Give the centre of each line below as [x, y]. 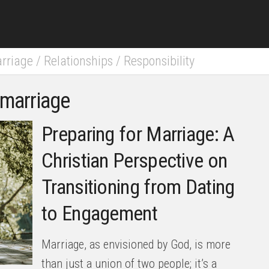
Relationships [78, 61]
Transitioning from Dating [138, 187]
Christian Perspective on [134, 160]
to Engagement [99, 213]
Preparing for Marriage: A [138, 134]
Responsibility [159, 61]
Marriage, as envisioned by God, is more [136, 244]
